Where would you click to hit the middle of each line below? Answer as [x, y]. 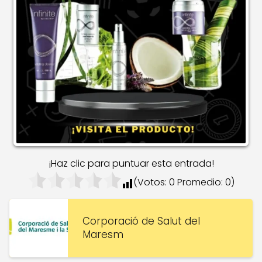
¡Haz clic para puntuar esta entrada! [131, 164]
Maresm [103, 235]
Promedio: [200, 182]
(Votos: [151, 182]
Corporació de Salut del [141, 221]
